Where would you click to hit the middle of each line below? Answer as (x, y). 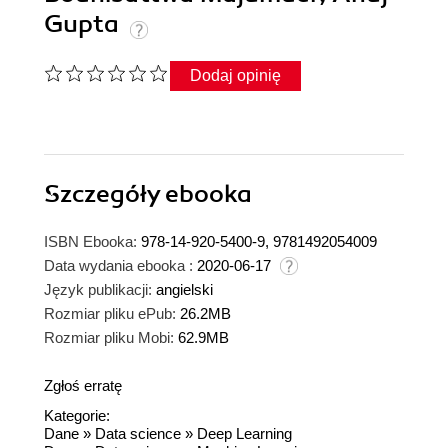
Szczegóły (104, 194)
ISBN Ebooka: (90, 242)
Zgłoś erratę (83, 386)
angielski (184, 290)
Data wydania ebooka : (118, 266)
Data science (138, 434)
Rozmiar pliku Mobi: (109, 338)
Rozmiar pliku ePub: (110, 314)
